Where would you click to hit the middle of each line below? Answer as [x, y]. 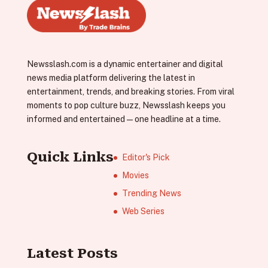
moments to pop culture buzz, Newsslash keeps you [126, 105]
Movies [135, 175]
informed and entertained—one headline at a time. [124, 119]
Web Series [143, 211]
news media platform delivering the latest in [111, 77]
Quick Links [70, 157]
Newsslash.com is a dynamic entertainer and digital [125, 64]
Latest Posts [72, 254]
